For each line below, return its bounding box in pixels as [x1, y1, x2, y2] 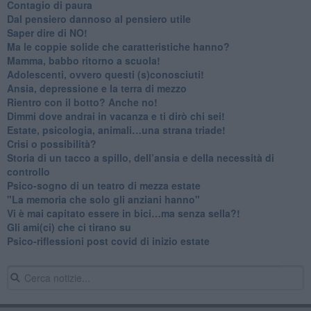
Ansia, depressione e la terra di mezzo [6, 81, 187, 95]
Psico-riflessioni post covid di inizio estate [6, 233, 210, 248]
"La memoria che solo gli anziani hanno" [6, 192, 200, 206]
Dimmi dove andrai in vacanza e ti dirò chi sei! [6, 108, 225, 123]
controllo [6, 164, 50, 178]
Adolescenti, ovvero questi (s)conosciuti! [6, 67, 204, 81]
